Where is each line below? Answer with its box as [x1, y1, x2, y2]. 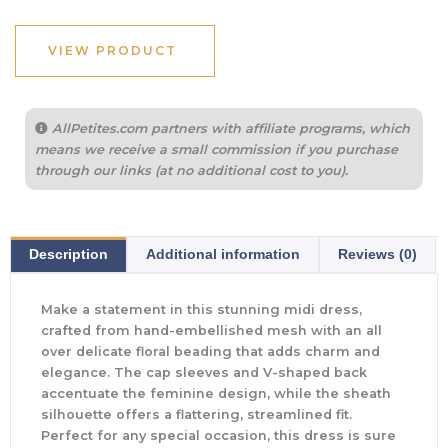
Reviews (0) [338, 245, 417, 262]
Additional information [146, 245, 300, 262]
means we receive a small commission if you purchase [35, 142, 398, 158]
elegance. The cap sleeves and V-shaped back [41, 364, 367, 380]
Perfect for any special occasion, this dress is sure [41, 427, 396, 443]
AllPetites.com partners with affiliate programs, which [48, 121, 410, 137]
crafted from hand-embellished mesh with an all [41, 322, 382, 338]
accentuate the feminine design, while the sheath [41, 385, 391, 401]
